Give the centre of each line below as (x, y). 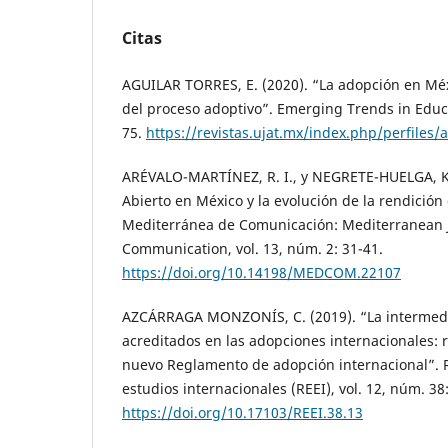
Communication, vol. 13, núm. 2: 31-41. (252, 248)
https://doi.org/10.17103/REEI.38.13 (242, 412)
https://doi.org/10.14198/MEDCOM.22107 (261, 272)
